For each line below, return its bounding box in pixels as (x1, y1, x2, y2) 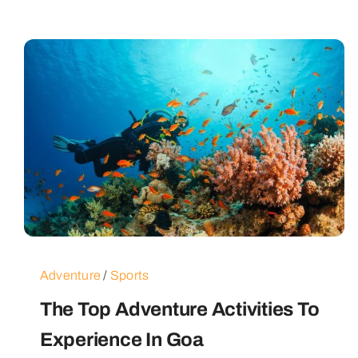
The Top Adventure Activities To (39, 298, 320, 320)
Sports (109, 268, 149, 282)
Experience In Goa (39, 328, 204, 350)
